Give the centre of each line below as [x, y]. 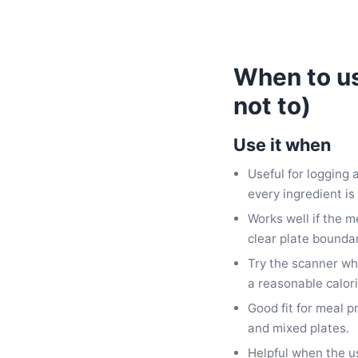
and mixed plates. [299, 328]
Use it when [282, 144]
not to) [272, 105]
